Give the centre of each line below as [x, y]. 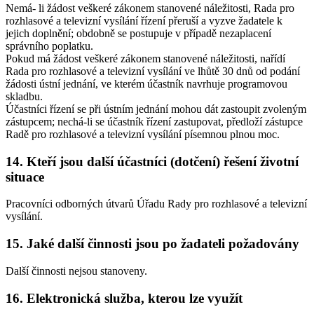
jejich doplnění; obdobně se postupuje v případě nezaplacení [138, 33]
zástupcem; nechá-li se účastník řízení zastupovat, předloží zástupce [154, 122]
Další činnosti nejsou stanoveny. [76, 271]
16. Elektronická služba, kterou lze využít [124, 298]
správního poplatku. [49, 46]
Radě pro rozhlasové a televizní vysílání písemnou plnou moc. [143, 134]
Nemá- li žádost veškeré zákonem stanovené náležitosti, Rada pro [150, 8]
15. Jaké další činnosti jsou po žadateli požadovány [152, 244]
